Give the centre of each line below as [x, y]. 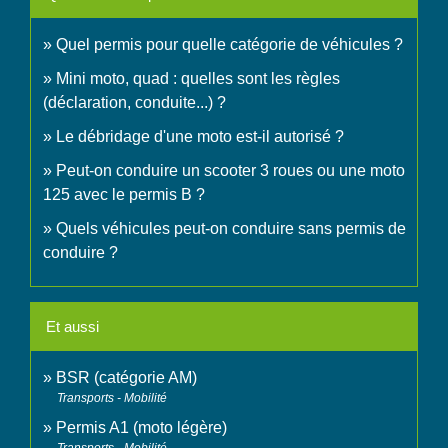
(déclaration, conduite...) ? [134, 103]
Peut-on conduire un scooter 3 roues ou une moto [230, 171]
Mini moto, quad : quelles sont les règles [198, 79]
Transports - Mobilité [112, 398]
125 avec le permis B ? [124, 195]
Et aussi [72, 327]
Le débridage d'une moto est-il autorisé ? [200, 137]
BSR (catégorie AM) [126, 378]
